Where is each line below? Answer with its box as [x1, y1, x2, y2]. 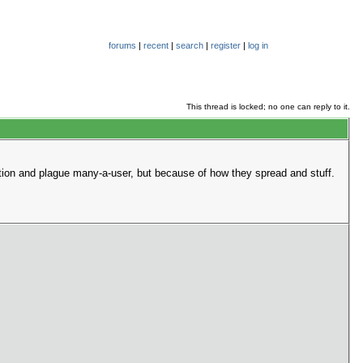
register [210, 41, 241, 50]
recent [143, 41, 169, 50]
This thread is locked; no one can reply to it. [186, 102, 350, 111]
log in [247, 41, 268, 50]
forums [108, 41, 136, 50]
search [175, 41, 203, 50]
